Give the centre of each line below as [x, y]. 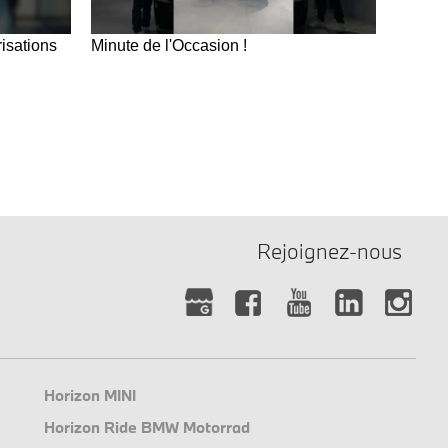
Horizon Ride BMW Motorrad [147, 426]
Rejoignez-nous [329, 250]
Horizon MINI [90, 394]
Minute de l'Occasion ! [168, 45]
